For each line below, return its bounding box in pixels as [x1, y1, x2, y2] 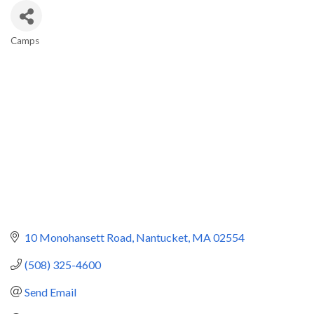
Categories [10, 43, 83, 61]
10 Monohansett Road [25, 230, 132, 244]
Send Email [25, 285, 76, 299]
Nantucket [136, 230, 188, 244]
